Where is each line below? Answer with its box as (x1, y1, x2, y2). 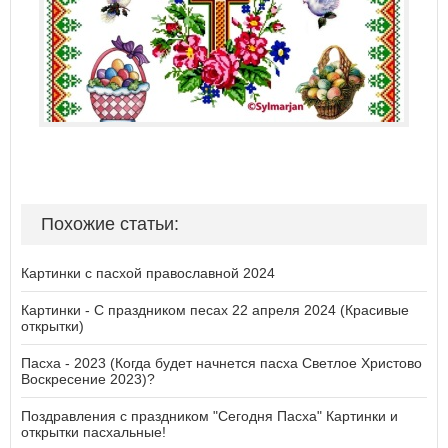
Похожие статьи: (41, 214, 179, 234)
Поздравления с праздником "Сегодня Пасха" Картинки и (21, 408, 398, 424)
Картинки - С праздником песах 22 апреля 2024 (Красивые (21, 302, 409, 318)
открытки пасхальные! (21, 424, 166, 440)
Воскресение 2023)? (21, 371, 155, 387)
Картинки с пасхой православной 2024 (21, 265, 275, 281)
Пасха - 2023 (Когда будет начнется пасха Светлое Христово (21, 355, 422, 371)
